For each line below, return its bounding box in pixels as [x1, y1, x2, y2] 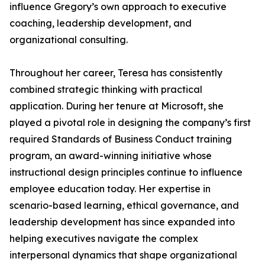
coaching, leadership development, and [9, 17, 192, 29]
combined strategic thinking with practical [9, 83, 202, 95]
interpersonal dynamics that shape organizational [9, 249, 237, 261]
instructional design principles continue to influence [9, 166, 243, 178]
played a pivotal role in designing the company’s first [9, 117, 251, 128]
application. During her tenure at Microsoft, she [9, 100, 224, 112]
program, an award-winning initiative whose [9, 150, 212, 161]
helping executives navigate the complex [9, 232, 198, 244]
